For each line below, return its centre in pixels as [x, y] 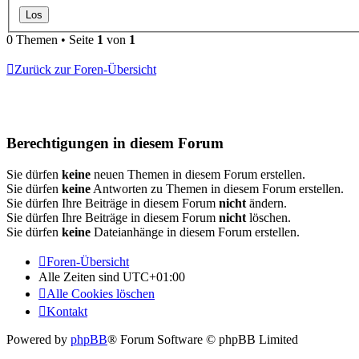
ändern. [266, 203]
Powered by [38, 339]
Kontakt [67, 311]
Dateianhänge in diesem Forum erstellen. [195, 232]
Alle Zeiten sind [81, 276]
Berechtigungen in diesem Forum [115, 143]
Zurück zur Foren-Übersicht [85, 70]
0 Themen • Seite [52, 40]
